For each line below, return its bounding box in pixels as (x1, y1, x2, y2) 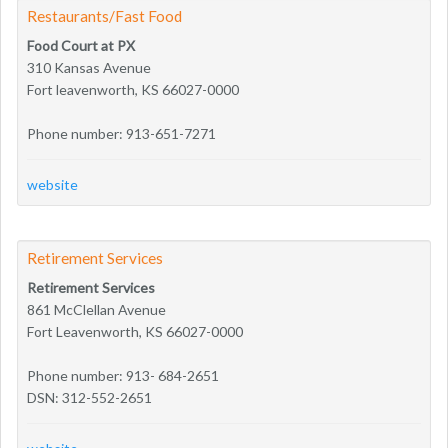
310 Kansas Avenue (27, 58, 151, 76)
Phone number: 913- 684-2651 (27, 366, 219, 384)
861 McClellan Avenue (27, 300, 166, 318)
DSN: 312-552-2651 (27, 388, 152, 406)
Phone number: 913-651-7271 (27, 124, 216, 142)
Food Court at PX (27, 36, 135, 54)
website (27, 175, 78, 193)
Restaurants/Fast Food (27, 6, 182, 25)
